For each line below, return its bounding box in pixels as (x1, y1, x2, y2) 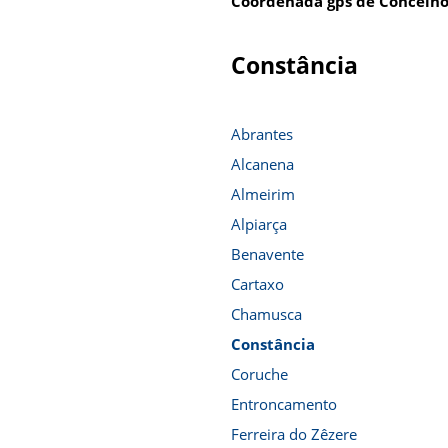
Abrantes (231, 124, 293, 144)
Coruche (231, 364, 288, 384)
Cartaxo (231, 274, 284, 294)
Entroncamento (231, 394, 337, 414)
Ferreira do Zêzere (231, 424, 357, 444)
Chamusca (231, 304, 302, 324)
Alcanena (231, 154, 294, 174)
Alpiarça (231, 214, 287, 234)
